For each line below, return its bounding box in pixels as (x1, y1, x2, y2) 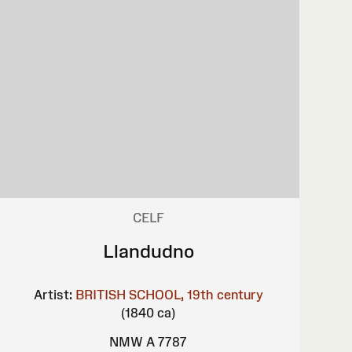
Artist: (33, 287, 72, 302)
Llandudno (102, 240, 194, 262)
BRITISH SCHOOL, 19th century (75, 287, 263, 302)
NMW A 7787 (109, 334, 188, 349)
